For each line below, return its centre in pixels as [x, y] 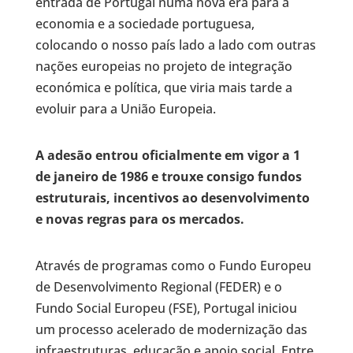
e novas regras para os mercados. [139, 219]
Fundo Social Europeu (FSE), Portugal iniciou [166, 308]
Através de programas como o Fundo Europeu [173, 265]
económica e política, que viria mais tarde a [163, 87]
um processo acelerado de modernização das [171, 329]
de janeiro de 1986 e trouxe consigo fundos [168, 176]
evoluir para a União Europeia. [125, 108]
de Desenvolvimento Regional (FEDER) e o [158, 286]
